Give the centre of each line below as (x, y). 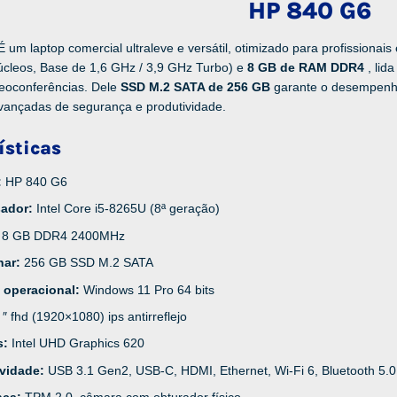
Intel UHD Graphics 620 (78, 343)
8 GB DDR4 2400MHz (64, 235)
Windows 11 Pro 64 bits (149, 289)
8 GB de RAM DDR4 (307, 67)
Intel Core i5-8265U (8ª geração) (128, 209)
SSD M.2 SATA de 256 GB (197, 86)
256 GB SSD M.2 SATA (89, 263)
